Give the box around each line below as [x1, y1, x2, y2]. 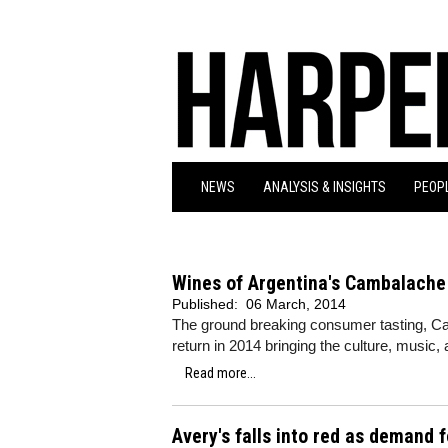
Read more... [185, 365, 256, 381]
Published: [172, 296, 242, 312]
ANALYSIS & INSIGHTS [263, 179, 386, 195]
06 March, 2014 [246, 296, 346, 312]
